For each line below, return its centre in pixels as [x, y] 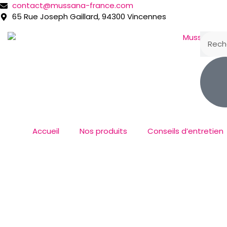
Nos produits [103, 131]
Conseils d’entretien [185, 131]
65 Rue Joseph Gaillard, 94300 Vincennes [89, 16]
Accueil [46, 131]
